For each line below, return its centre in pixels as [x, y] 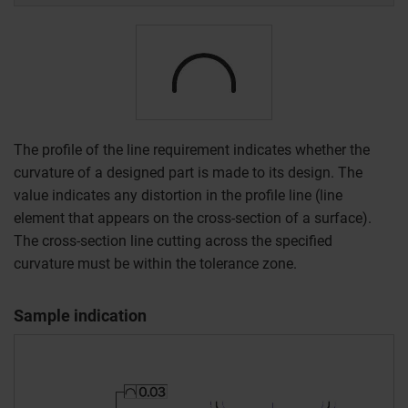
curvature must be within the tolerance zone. [155, 264]
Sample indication [80, 316]
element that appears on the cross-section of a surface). [193, 218]
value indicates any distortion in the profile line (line [178, 195]
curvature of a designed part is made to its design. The [188, 173]
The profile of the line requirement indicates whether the [192, 150]
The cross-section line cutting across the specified [173, 241]
